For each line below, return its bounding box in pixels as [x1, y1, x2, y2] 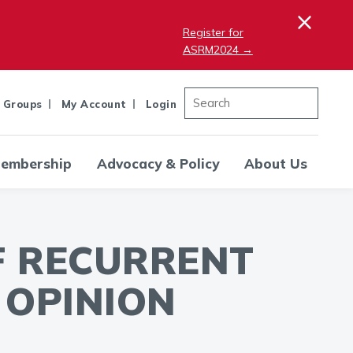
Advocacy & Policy [97, 155, 219, 172]
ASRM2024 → [182, 43, 253, 57]
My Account [61, 97, 127, 110]
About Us [244, 155, 307, 172]
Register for [182, 25, 243, 39]
